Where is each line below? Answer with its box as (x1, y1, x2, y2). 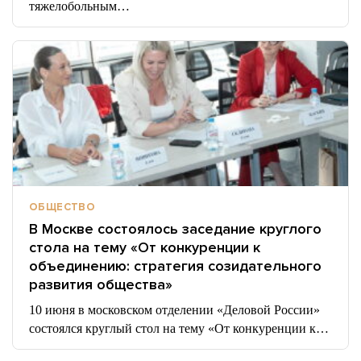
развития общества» (29, 276, 172, 293)
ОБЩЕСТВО (29, 201, 96, 214)
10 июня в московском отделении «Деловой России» (29, 303, 320, 317)
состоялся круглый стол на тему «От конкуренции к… (29, 322, 329, 335)
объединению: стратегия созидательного (29, 257, 322, 275)
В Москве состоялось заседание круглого (29, 220, 322, 238)
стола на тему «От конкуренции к (29, 239, 260, 256)
